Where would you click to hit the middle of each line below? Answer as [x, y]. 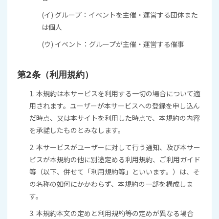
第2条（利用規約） [55, 75]
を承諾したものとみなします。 [77, 130]
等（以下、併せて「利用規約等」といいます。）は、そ [115, 172]
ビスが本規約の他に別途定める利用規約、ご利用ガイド [115, 159]
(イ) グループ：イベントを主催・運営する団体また [120, 15]
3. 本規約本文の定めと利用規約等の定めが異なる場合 [111, 213]
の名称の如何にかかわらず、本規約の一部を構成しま [111, 184]
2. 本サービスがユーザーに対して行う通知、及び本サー [115, 147]
